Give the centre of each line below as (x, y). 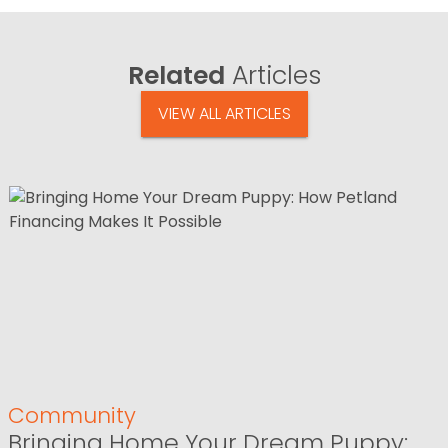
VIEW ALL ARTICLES (224, 114)
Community (72, 416)
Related (176, 75)
